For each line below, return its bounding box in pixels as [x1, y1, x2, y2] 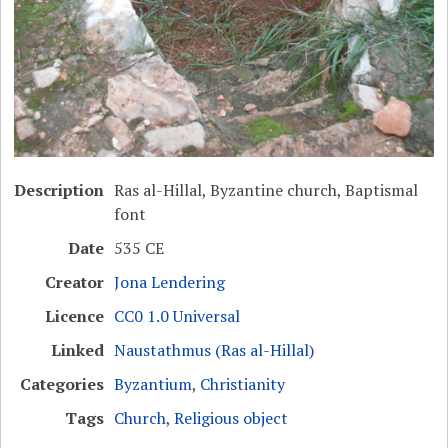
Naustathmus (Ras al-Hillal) [114, 339, 315, 362]
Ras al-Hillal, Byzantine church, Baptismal [114, 179, 419, 202]
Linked [51, 339, 105, 362]
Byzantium [114, 373, 193, 396]
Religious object [174, 407, 289, 430]
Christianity [200, 373, 286, 396]
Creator [45, 271, 105, 294]
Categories [20, 373, 105, 396]
